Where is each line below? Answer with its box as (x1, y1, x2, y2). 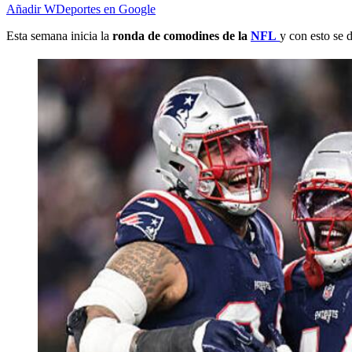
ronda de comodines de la (112, 29, 251, 43)
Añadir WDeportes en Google (6, 2, 156, 16)
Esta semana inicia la (6, 29, 112, 43)
